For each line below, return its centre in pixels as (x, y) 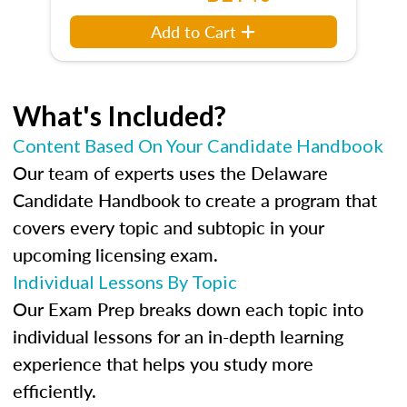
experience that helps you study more (163, 363)
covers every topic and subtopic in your (169, 227)
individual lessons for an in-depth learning (178, 336)
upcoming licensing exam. (115, 254)
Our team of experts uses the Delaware (170, 173)
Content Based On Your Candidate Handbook (198, 145)
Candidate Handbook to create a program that (195, 200)
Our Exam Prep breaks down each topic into (188, 309)
